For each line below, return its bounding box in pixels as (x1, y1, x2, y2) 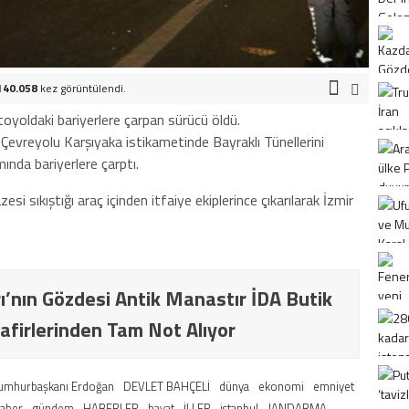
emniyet (313, 377, 354, 395)
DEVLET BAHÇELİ (123, 377, 210, 395)
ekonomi (258, 377, 304, 395)
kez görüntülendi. (37, 79, 126, 97)
